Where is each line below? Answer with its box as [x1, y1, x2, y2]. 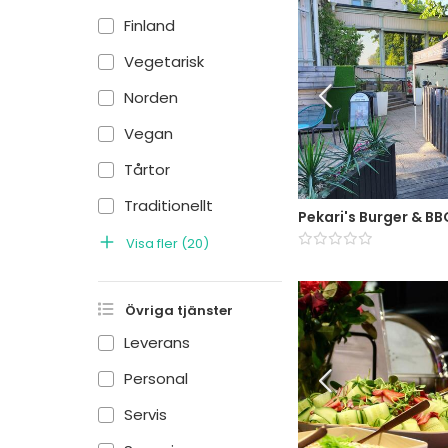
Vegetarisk [124, 51, 204, 72]
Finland [124, 15, 175, 36]
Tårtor [124, 159, 170, 180]
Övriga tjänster [125, 301, 233, 320]
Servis [124, 404, 167, 425]
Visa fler [126, 234, 178, 253]
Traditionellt [124, 195, 213, 216]
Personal [124, 368, 188, 389]
